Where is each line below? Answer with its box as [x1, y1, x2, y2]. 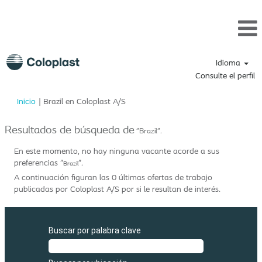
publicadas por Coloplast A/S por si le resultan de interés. [14, 184, 220, 194]
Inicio [17, 96, 36, 106]
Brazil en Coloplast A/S [43, 96, 126, 106]
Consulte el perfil [195, 70, 255, 81]
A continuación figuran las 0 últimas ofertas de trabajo [14, 172, 212, 182]
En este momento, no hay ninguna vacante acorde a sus [14, 146, 219, 156]
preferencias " [14, 157, 63, 168]
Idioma [216, 57, 243, 68]
